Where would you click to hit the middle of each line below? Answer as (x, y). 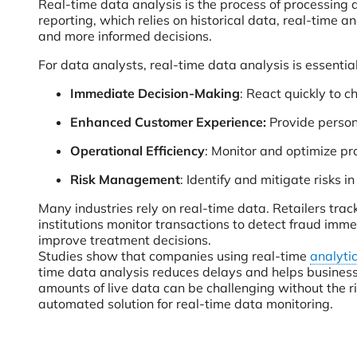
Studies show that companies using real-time (174, 256)
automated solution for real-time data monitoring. (186, 304)
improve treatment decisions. (126, 240)
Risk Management (125, 179)
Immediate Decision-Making (155, 93)
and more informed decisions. (125, 36)
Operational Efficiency (137, 151)
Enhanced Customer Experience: (168, 122)
